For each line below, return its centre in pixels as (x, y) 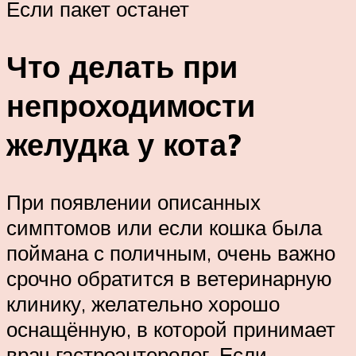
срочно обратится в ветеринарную (169, 278)
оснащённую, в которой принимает (171, 329)
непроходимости (131, 105)
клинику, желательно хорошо (143, 303)
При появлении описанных (133, 201)
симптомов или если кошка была (164, 227)
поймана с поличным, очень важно (171, 252)
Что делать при (122, 66)
